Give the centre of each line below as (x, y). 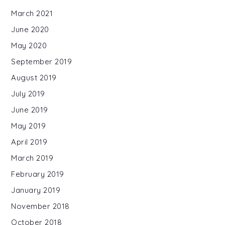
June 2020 (30, 29)
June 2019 (30, 109)
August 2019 (34, 77)
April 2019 (29, 142)
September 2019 (42, 61)
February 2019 (38, 174)
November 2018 (40, 206)
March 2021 (32, 13)
